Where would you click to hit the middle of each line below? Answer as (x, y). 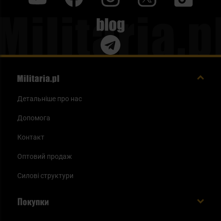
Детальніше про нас (50, 99)
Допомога (34, 118)
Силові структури (45, 176)
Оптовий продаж (45, 156)
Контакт (31, 137)
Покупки (33, 201)
